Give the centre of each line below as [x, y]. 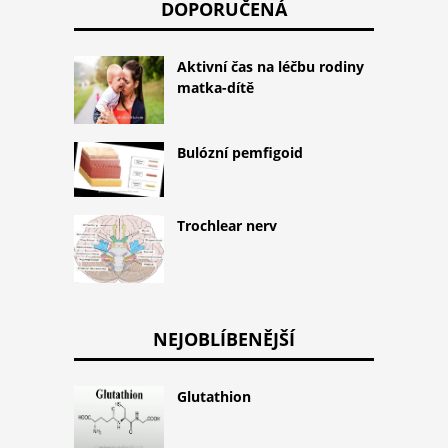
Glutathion [214, 396]
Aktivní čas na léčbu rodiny [270, 67]
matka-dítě [215, 88]
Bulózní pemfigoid [240, 152]
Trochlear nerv [227, 226]
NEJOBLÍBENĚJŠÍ [224, 338]
